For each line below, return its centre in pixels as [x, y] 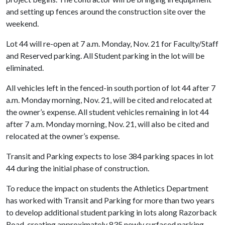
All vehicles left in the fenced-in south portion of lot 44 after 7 [111, 88]
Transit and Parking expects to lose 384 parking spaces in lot [110, 156]
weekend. [22, 23]
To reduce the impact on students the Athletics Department [107, 188]
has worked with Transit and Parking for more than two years [110, 200]
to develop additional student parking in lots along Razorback [111, 212]
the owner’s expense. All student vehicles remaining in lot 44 [107, 112]
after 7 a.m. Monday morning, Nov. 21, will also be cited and [107, 124]
